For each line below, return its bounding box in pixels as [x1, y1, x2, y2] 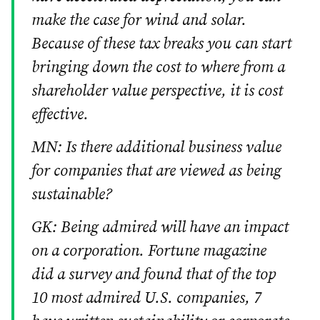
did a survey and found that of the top [31, 265, 276, 285]
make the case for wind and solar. [31, 10, 246, 30]
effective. [31, 104, 89, 124]
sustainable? [31, 185, 112, 205]
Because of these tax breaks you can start [31, 34, 291, 54]
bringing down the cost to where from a [31, 57, 285, 77]
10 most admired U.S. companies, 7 [31, 289, 261, 309]
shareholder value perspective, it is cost [31, 81, 283, 101]
